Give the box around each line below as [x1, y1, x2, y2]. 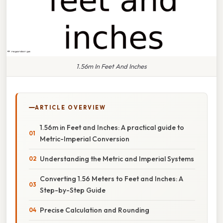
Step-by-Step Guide [40, 185, 106, 195]
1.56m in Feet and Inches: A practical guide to [40, 122, 184, 132]
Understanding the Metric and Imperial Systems [40, 154, 194, 163]
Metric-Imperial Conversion [40, 134, 129, 143]
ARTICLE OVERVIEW [35, 104, 106, 111]
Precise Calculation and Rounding [40, 205, 149, 215]
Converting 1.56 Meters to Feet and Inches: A [40, 174, 183, 183]
